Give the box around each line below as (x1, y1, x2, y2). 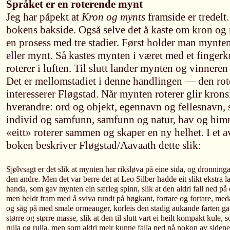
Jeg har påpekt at (6, 11, 82, 23)
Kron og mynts (82, 11, 145, 23)
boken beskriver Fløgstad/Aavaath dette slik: (6, 139, 201, 151)
